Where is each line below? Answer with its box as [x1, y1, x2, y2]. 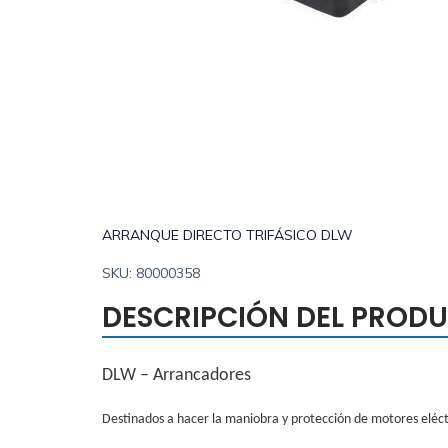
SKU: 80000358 [102, 264, 200, 282]
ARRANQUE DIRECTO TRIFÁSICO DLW [102, 226, 353, 244]
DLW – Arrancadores [102, 366, 251, 385]
